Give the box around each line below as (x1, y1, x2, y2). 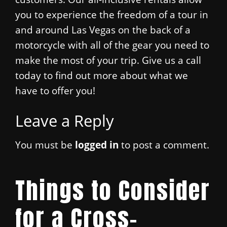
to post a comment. (119, 138, 209, 152)
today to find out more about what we (15, 68, 188, 82)
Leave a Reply (15, 109, 114, 131)
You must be (15, 138, 75, 152)
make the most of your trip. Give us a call (15, 53, 201, 66)
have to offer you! (15, 84, 95, 97)
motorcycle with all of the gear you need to (15, 38, 209, 51)
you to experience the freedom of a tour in (15, 8, 208, 21)
